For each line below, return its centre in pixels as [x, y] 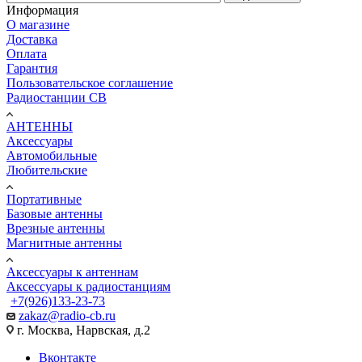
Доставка [32, 39]
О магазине [38, 24]
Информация [42, 10]
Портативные [44, 199]
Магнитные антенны [64, 242]
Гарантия [32, 68]
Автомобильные [52, 155]
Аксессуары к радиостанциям [88, 286]
